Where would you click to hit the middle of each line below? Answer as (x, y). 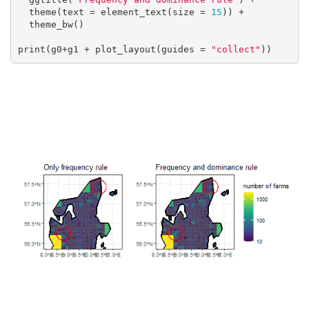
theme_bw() (23, 25)
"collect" (236, 50)
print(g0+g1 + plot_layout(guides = (114, 50)
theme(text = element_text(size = (120, 12)
